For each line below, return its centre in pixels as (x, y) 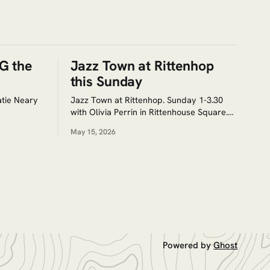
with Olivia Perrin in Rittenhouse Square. (149, 111)
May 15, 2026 (93, 131)
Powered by (188, 246)
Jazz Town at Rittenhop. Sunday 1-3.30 (146, 99)
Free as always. (101, 124)
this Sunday (106, 81)
